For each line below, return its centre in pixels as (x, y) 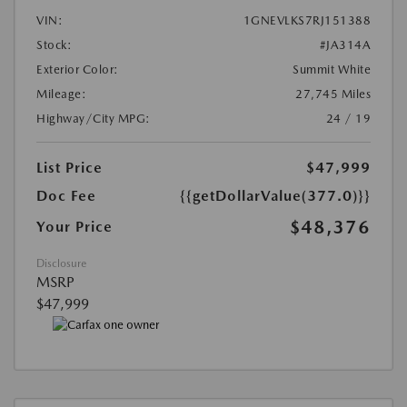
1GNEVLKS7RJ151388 (307, 20)
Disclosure (61, 263)
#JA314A (345, 45)
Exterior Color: (78, 69)
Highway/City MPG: (94, 118)
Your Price (74, 226)
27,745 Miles (333, 94)
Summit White (332, 69)
